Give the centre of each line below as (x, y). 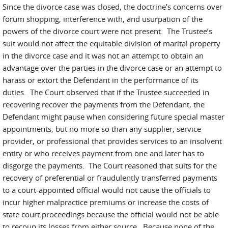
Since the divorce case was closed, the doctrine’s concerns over (112, 7)
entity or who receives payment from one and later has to (103, 153)
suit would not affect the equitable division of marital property (111, 43)
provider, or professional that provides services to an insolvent (112, 141)
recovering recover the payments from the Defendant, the (104, 104)
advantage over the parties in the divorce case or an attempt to (112, 68)
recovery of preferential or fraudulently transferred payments (110, 178)
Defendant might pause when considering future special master (113, 117)
